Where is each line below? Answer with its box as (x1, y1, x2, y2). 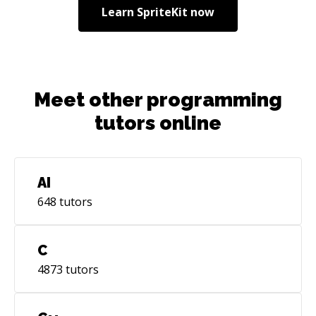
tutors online (95, 111, 221, 135)
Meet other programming (34, 87, 282, 111)
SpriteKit (137, 4, 188, 20)
